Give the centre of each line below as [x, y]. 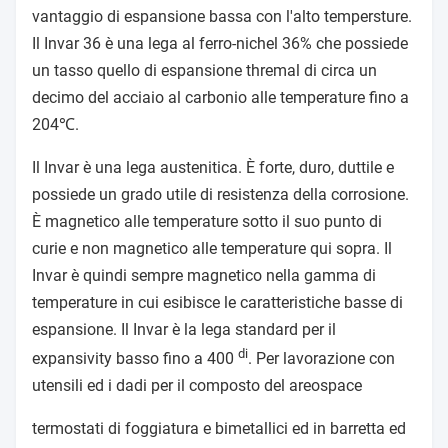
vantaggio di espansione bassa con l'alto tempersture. [222, 16]
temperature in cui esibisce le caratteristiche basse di [217, 302]
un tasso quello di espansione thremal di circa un [204, 70]
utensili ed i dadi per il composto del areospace [197, 386]
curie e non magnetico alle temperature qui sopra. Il [212, 248]
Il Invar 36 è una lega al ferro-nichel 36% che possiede [220, 43]
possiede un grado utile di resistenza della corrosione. [220, 194]
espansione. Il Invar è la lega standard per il [184, 329]
